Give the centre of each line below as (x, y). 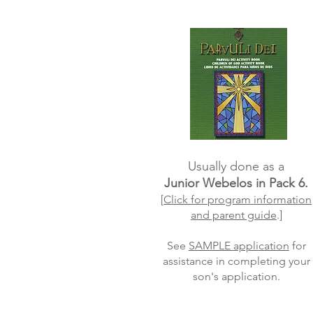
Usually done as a (236, 166)
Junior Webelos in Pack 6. (236, 183)
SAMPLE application (239, 246)
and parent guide (233, 215)
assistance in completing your (236, 261)
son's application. (236, 276)
